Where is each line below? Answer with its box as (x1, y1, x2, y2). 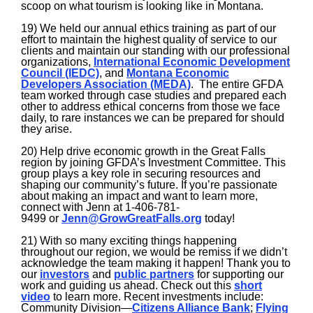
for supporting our (194, 268, 284, 280)
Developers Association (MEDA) (21, 78, 191, 90)
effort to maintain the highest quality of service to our (21, 34, 277, 45)
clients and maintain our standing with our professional (21, 45, 290, 57)
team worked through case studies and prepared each (21, 89, 286, 101)
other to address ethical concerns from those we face (21, 101, 280, 112)
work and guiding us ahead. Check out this (21, 279, 234, 291)
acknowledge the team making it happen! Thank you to (21, 257, 291, 269)
